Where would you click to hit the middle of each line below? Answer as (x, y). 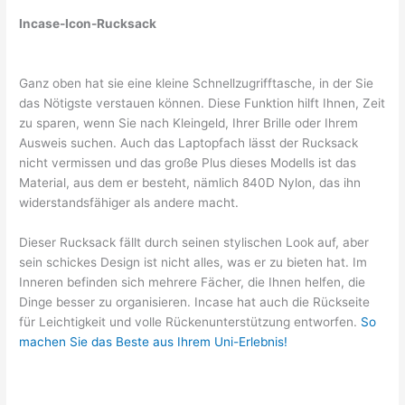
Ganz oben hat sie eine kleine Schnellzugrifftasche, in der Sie (197, 83)
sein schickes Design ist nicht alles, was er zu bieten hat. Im (193, 262)
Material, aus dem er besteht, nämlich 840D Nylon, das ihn (190, 182)
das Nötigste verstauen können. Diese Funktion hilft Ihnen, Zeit (202, 103)
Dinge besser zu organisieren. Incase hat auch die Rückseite (195, 301)
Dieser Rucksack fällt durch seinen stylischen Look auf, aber (194, 242)
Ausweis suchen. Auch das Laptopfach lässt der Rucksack (189, 142)
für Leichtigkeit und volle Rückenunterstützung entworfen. (190, 321)
